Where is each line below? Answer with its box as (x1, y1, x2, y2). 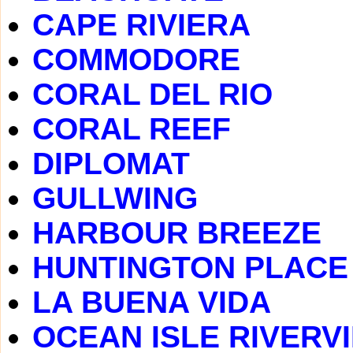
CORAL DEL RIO (32, 77, 273, 111)
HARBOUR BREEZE (32, 216, 321, 250)
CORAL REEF (32, 112, 231, 146)
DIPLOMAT (32, 147, 190, 180)
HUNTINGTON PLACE (32, 251, 348, 284)
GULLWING (32, 181, 198, 215)
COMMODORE (32, 43, 240, 76)
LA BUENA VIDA (32, 285, 271, 319)
